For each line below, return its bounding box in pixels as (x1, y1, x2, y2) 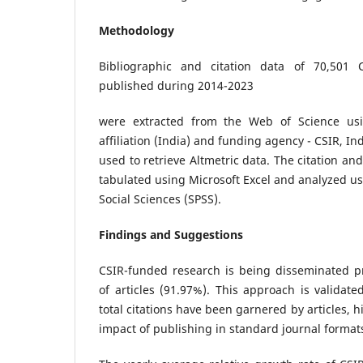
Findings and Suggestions (99, 226, 243, 242)
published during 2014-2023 (99, 77, 254, 93)
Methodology (99, 22, 174, 38)
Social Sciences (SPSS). (99, 190, 221, 207)
